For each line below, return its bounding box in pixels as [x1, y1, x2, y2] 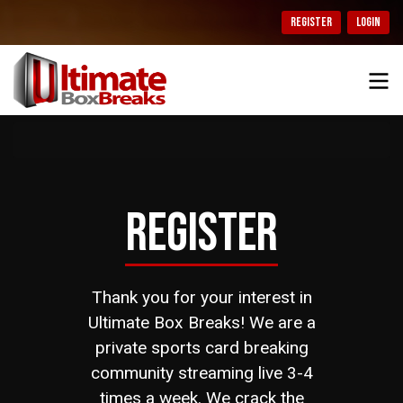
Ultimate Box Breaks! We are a [87, 312, 316, 333]
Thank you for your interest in [91, 287, 312, 308]
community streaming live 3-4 [90, 363, 313, 383]
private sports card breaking [94, 337, 309, 358]
